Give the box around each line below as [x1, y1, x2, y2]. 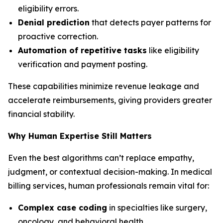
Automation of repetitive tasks [18, 45, 147, 55]
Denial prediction [18, 17, 90, 27]
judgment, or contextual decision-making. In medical [8, 167, 212, 177]
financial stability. [8, 109, 75, 119]
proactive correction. [18, 31, 98, 41]
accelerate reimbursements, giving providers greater [8, 95, 212, 105]
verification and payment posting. [18, 59, 147, 69]
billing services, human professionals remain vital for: [8, 181, 209, 191]
